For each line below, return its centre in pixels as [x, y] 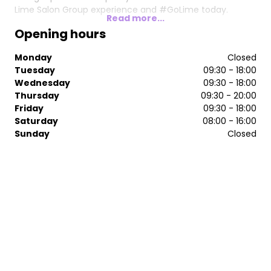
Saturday [36, 121]
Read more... [135, 18]
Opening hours [60, 34]
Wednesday [42, 83]
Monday [33, 57]
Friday [29, 108]
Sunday [32, 133]
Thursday [37, 95]
